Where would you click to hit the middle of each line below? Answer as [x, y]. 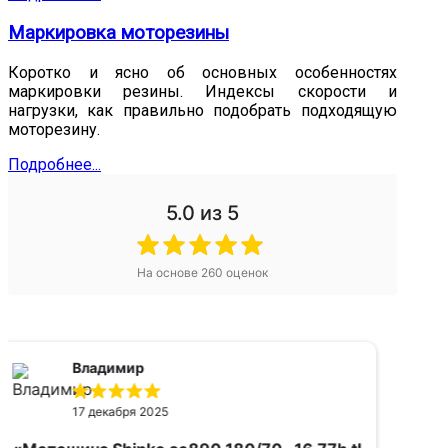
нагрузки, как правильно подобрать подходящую [202, 110]
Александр [126, 367]
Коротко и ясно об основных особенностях [202, 72]
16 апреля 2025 [133, 411]
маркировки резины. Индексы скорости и [202, 91]
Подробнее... [54, 164]
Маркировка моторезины [118, 32]
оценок [245, 272]
